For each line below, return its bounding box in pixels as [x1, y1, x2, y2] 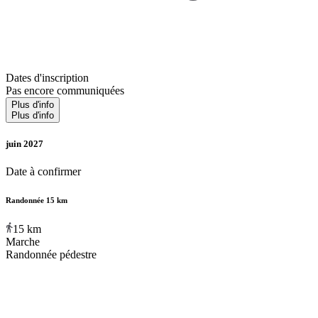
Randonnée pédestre [6, 248, 97, 261]
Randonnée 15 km [6, 195, 67, 204]
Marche [6, 235, 40, 248]
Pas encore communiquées [6, 84, 124, 97]
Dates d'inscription [6, 71, 89, 84]
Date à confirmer [6, 165, 81, 177]
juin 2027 [6, 138, 43, 149]
